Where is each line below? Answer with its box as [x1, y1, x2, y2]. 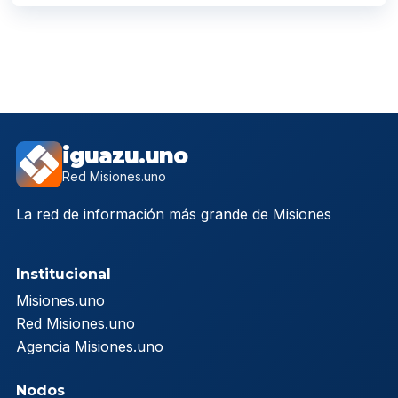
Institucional [16, 265, 111, 283]
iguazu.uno [62, 142, 187, 169]
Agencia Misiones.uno [16, 337, 163, 355]
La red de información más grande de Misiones [16, 204, 331, 223]
